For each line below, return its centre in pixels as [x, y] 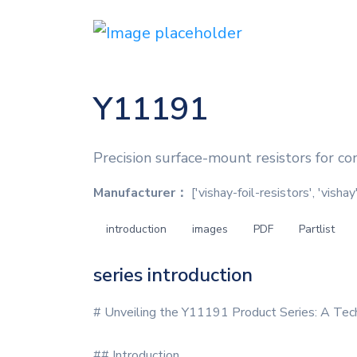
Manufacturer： [141, 193]
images [210, 229]
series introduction [173, 275]
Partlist [317, 229]
